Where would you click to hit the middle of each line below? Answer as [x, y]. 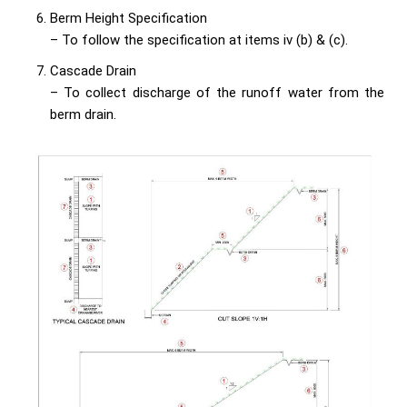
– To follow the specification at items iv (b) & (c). [199, 40]
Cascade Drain [93, 71]
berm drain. [83, 115]
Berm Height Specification [129, 19]
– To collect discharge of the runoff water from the [217, 93]
